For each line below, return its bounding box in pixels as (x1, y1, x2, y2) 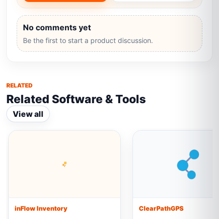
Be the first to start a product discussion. (23, 36, 153, 44)
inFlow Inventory (15, 205, 68, 212)
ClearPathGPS (139, 205, 184, 212)
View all (13, 109, 44, 119)
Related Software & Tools (6, 92, 146, 106)
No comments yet (23, 22, 91, 32)
